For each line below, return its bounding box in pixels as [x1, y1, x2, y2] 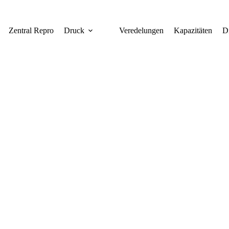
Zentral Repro [8, 26, 54, 35]
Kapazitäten [173, 26, 212, 35]
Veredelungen [119, 26, 164, 35]
